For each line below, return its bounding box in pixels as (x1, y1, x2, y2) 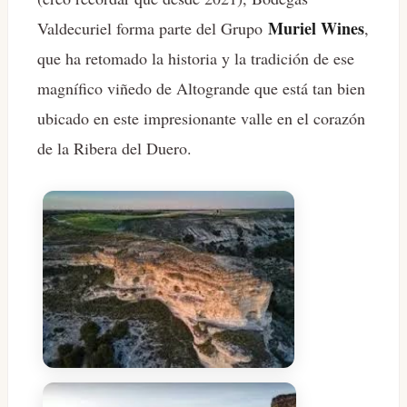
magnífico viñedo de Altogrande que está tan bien (37, 77, 365, 100)
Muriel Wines (268, 16, 364, 41)
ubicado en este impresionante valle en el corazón (37, 107, 365, 130)
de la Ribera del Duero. (37, 137, 192, 160)
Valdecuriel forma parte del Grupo (37, 17, 268, 40)
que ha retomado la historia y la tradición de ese (37, 47, 354, 70)
